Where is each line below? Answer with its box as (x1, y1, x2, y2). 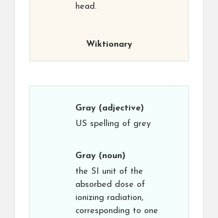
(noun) (96, 151, 126, 161)
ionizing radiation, (75, 193, 144, 202)
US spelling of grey (75, 119, 151, 128)
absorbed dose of (75, 180, 145, 189)
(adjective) (96, 104, 144, 113)
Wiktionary (86, 40, 132, 49)
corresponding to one (75, 206, 158, 216)
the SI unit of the (75, 167, 143, 176)
